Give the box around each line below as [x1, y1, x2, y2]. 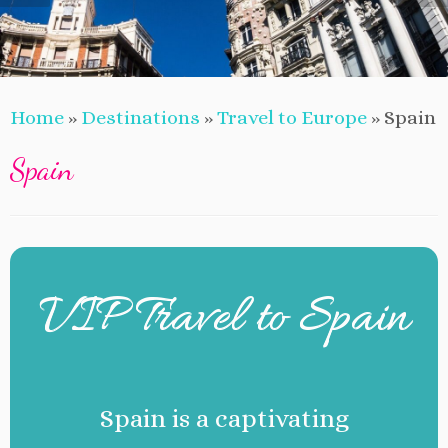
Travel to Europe [217, 106, 367, 129]
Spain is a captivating [99, 402, 349, 433]
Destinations [81, 106, 200, 129]
